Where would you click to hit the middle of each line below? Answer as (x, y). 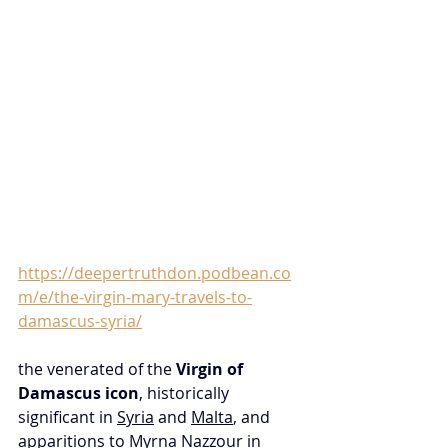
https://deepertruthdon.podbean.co (154, 273)
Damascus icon (78, 393)
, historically (186, 393)
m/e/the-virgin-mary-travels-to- (135, 297)
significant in (67, 417)
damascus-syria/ (80, 321)
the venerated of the (97, 369)
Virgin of (211, 369)
